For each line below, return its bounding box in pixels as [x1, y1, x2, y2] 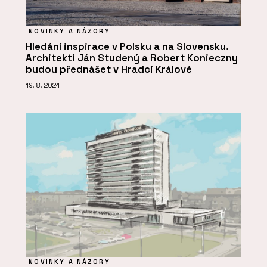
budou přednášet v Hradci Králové [26, 63, 192, 76]
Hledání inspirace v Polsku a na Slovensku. [26, 41, 228, 54]
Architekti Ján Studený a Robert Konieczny [26, 52, 238, 65]
